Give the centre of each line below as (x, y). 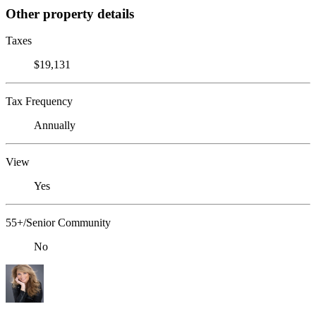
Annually (55, 126)
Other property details (70, 13)
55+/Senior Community (58, 223)
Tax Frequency (39, 102)
